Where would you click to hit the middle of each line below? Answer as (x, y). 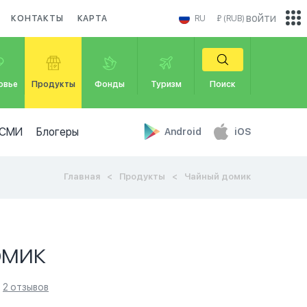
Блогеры (57, 132)
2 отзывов (26, 287)
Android (184, 132)
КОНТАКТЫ (37, 19)
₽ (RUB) (231, 19)
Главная (82, 176)
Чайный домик (218, 176)
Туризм (166, 84)
